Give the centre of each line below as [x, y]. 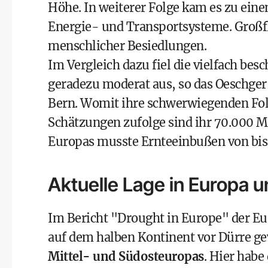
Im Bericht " [83, 218]
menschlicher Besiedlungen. [127, 46]
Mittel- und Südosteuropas [126, 256]
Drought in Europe [170, 218]
